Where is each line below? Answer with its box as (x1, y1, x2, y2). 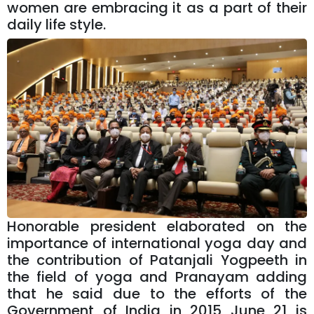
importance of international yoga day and (7, 233, 307, 254)
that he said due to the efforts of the (7, 284, 307, 304)
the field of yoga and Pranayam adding (7, 267, 307, 287)
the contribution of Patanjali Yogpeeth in (7, 250, 307, 271)
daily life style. (7, 15, 109, 35)
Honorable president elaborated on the (7, 217, 307, 237)
